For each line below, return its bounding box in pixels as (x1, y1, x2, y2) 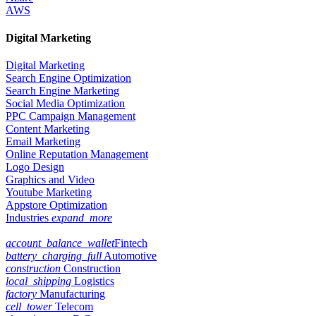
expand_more (51, 212, 112, 224)
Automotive (102, 250, 157, 262)
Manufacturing (37, 288, 105, 300)
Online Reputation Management (6, 148, 148, 161)
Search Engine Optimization (6, 72, 131, 85)
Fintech (114, 237, 147, 250)
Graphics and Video (6, 174, 95, 186)
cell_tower (6, 300, 52, 313)
